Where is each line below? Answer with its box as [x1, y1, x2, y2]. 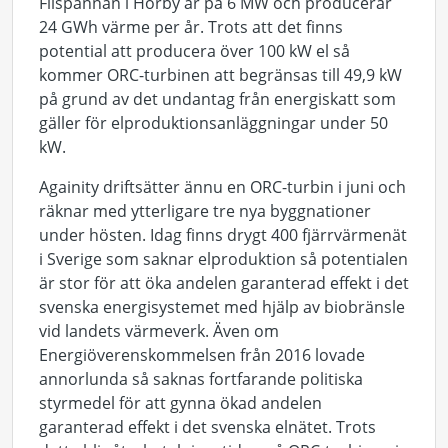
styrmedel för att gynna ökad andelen [39, 392, 322, 414]
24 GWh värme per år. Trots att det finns [39, 16, 343, 38]
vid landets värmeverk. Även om [39, 320, 279, 342]
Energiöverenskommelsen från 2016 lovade [39, 344, 365, 366]
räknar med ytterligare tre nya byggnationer [39, 200, 371, 222]
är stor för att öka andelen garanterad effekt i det [39, 272, 409, 294]
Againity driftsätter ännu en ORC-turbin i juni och [39, 176, 406, 198]
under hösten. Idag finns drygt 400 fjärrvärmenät [39, 224, 407, 246]
